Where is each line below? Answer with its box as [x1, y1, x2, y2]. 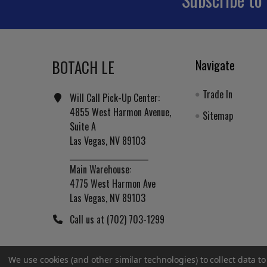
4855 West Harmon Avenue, [70, 104, 171, 119]
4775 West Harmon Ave [70, 176, 156, 191]
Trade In [203, 86, 233, 101]
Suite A [70, 119, 96, 133]
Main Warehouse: [70, 162, 131, 176]
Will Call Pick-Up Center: [70, 90, 160, 105]
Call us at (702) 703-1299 [70, 212, 164, 226]
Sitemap [203, 108, 234, 123]
